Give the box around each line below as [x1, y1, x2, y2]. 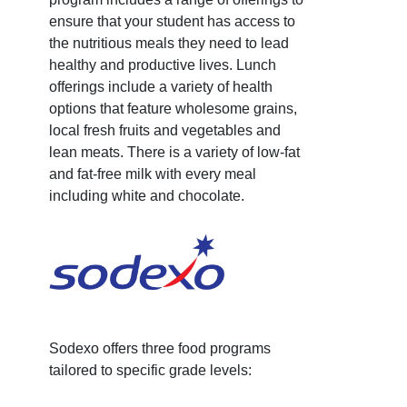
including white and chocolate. [49, 187, 248, 203]
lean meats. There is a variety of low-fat [49, 144, 300, 160]
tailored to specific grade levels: [49, 362, 252, 379]
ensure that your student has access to [49, 13, 295, 29]
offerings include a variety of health [49, 78, 273, 94]
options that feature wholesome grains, [49, 100, 297, 116]
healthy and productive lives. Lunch [49, 56, 276, 73]
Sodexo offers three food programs [49, 341, 271, 357]
